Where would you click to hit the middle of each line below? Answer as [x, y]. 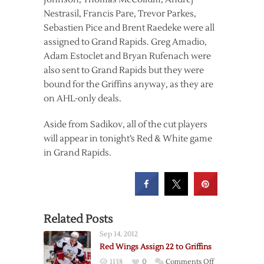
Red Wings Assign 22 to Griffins [156, 247]
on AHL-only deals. [82, 99]
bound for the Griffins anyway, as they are [128, 85]
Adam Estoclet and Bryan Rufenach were [127, 56]
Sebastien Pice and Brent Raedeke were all [129, 28]
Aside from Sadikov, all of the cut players [126, 125]
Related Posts [78, 219]
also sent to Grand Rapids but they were [124, 70]
